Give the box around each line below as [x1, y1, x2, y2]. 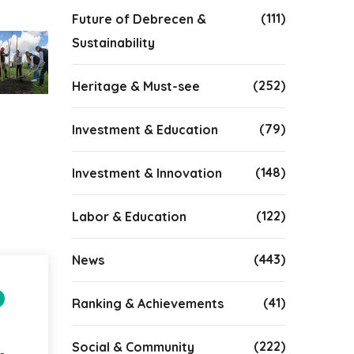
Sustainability [72, 35, 155, 51]
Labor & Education [72, 209, 186, 224]
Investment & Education [72, 122, 218, 137]
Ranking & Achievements [72, 296, 224, 311]
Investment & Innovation [72, 165, 222, 181]
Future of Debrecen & [72, 11, 206, 27]
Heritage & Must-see [72, 78, 200, 94]
